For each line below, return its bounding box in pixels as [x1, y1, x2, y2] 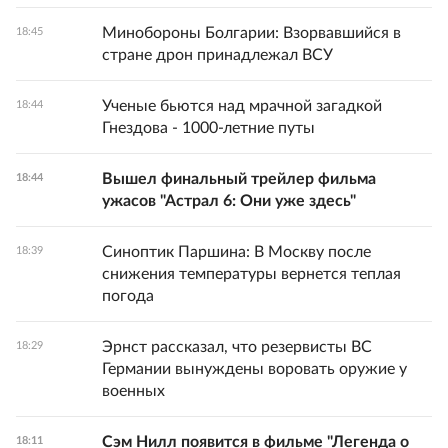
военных [102, 383, 165, 399]
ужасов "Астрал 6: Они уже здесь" [102, 193, 356, 209]
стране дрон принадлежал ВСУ [102, 47, 333, 63]
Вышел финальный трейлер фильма [102, 171, 376, 187]
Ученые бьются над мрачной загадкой [102, 98, 382, 114]
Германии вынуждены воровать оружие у [102, 361, 407, 377]
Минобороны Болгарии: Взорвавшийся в [102, 25, 401, 41]
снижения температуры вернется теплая [102, 266, 401, 282]
